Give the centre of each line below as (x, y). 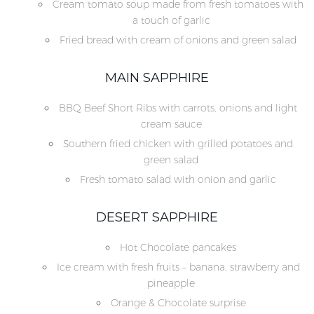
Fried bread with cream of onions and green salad (178, 40)
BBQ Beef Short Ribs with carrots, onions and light (178, 108)
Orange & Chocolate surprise (178, 303)
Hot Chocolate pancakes (178, 248)
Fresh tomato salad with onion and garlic (178, 180)
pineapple (171, 284)
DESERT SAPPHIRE (157, 218)
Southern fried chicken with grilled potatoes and (178, 144)
